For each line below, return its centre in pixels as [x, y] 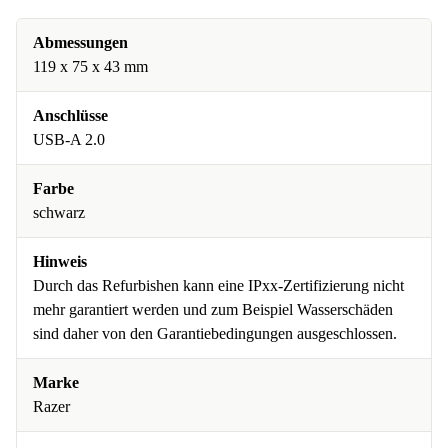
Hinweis [60, 261]
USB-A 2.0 [69, 139]
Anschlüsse [70, 115]
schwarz [59, 212]
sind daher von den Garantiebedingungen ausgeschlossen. [215, 333]
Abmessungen [80, 42]
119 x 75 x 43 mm [90, 66]
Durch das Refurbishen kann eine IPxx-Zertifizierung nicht [218, 285]
